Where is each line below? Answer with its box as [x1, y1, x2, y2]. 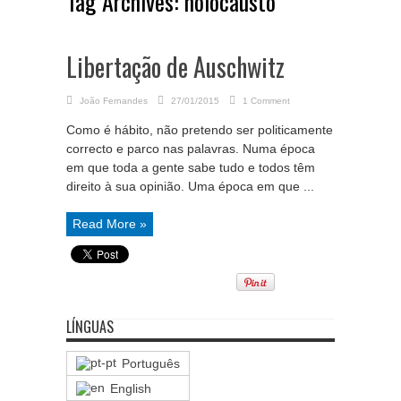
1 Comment [243, 96, 290, 106]
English [109, 380, 151, 396]
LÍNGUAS [66, 316, 114, 337]
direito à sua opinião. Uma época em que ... [66, 179, 314, 193]
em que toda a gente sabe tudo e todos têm [66, 160, 315, 175]
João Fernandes [80, 96, 148, 106]
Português [121, 356, 180, 371]
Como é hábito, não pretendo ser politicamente [66, 123, 333, 137]
